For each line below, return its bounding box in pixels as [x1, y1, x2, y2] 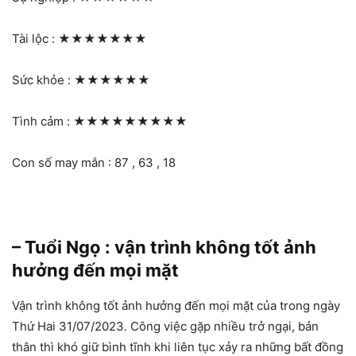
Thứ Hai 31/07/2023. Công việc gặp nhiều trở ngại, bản [12, 318, 319, 334]
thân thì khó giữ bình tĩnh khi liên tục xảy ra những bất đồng [12, 339, 343, 354]
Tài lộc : [12, 30, 58, 46]
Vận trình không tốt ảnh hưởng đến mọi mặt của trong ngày [12, 297, 340, 313]
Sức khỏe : [12, 72, 74, 87]
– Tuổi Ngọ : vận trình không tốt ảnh [12, 236, 316, 257]
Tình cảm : [12, 113, 73, 129]
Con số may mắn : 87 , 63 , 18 [12, 154, 176, 170]
